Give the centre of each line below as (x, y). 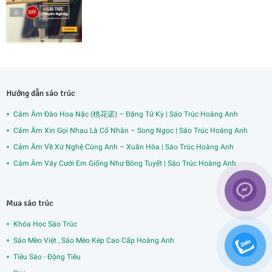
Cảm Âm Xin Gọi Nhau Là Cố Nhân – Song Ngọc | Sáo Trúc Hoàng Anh (131, 130)
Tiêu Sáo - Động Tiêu (47, 257)
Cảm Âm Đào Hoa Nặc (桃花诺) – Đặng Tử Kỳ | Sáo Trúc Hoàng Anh (126, 114)
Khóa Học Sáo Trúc (45, 224)
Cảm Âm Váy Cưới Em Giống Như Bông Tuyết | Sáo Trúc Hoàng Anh (125, 163)
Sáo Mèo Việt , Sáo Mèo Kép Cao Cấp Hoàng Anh (94, 240)
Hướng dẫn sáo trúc (41, 93)
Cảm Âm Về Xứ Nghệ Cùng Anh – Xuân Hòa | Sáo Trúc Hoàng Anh (124, 147)
